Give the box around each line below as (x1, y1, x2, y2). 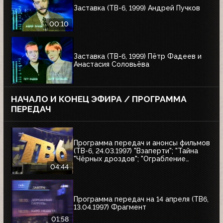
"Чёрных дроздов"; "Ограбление (74, 155, 186, 163)
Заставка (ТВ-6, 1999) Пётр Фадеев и (74, 52, 202, 61)
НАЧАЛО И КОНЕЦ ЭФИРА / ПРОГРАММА (11, 94, 187, 104)
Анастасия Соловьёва (74, 60, 149, 69)
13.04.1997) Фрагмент (74, 203, 146, 212)
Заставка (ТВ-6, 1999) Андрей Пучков (74, 4, 200, 12)
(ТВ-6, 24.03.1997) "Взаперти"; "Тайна (74, 147, 198, 155)
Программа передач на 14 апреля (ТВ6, (74, 195, 209, 204)
